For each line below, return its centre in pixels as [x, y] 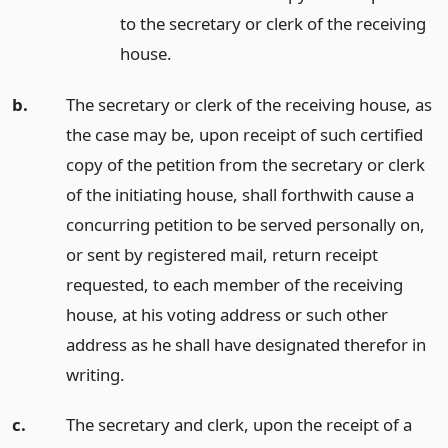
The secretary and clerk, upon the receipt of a [238, 425]
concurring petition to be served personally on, [245, 224]
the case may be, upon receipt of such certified [244, 134]
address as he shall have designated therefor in [245, 344]
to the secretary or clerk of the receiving [272, 23]
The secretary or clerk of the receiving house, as [248, 104]
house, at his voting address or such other [226, 314]
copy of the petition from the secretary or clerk [245, 164]
